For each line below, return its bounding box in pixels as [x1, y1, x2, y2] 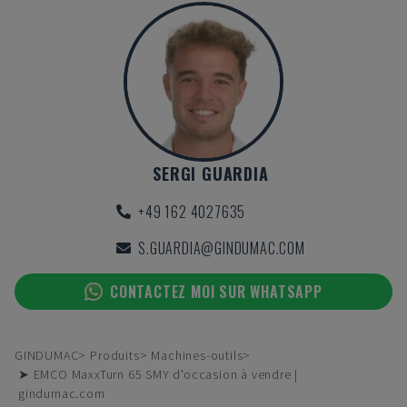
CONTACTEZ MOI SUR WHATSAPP [110, 281, 323, 303]
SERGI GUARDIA [153, 162, 269, 185]
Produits [90, 347, 140, 363]
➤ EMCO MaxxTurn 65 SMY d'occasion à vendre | [18, 366, 299, 382]
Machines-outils [151, 347, 243, 363]
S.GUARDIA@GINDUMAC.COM [138, 237, 305, 259]
